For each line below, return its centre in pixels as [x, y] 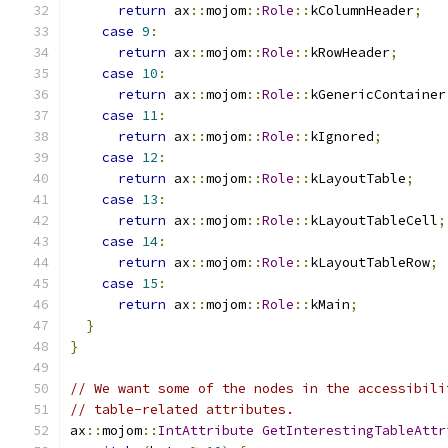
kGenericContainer [378, 94]
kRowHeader [350, 52]
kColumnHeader [362, 10]
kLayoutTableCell [374, 220]
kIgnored [342, 136]
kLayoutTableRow [370, 262]
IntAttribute [206, 430]
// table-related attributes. [182, 409]
